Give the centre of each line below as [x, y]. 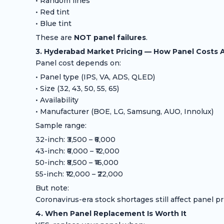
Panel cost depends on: [78, 63]
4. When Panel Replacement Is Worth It [111, 214]
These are [54, 38]
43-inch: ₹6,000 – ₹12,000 [77, 151]
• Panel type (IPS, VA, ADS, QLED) [95, 77]
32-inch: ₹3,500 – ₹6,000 [75, 140]
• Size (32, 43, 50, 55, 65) [77, 89]
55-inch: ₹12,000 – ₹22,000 [79, 174]
